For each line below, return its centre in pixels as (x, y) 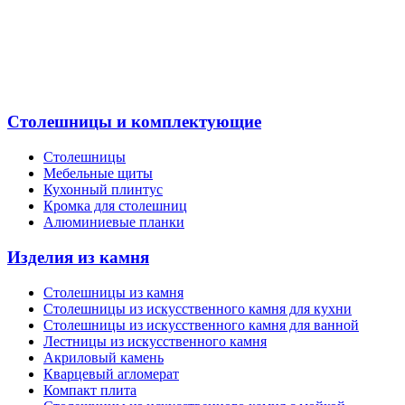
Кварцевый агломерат (111, 373)
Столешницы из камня (113, 292)
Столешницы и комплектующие (134, 122)
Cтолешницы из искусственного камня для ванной (201, 325)
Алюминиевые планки (114, 222)
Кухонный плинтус (103, 190)
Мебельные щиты (98, 174)
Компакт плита (90, 390)
